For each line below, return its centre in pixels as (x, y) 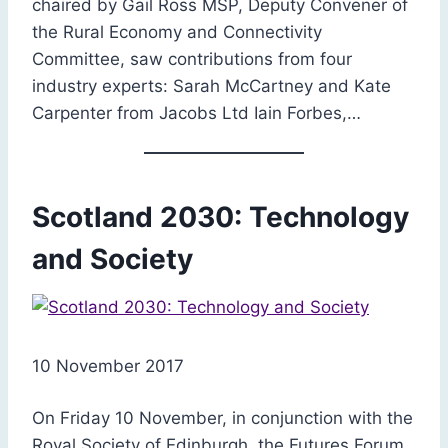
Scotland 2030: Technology (220, 216)
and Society (112, 258)
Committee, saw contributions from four (192, 58)
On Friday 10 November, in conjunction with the (222, 417)
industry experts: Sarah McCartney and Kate (211, 85)
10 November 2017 (108, 365)
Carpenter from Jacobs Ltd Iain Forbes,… (196, 112)
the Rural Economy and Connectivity (177, 31)
